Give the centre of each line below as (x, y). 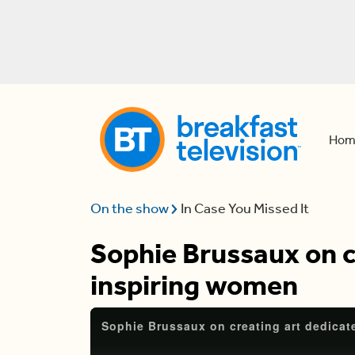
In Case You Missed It (245, 208)
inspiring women (194, 285)
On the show (131, 208)
